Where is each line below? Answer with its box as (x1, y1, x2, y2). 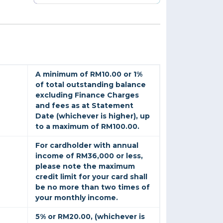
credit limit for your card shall (35, 172, 147, 181)
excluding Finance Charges (35, 90, 139, 100)
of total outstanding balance (35, 80, 146, 89)
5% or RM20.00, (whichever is (35, 212, 145, 221)
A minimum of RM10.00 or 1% (35, 69, 142, 79)
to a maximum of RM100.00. (35, 121, 139, 131)
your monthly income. (35, 193, 118, 202)
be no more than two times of (35, 182, 150, 192)
